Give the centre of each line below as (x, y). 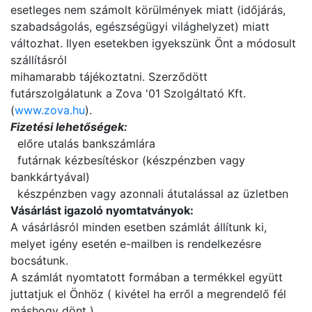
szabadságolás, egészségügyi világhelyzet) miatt (140, 26)
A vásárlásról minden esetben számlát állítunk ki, (139, 227)
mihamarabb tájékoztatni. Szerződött (109, 77)
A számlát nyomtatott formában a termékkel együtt (147, 277)
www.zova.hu (50, 110)
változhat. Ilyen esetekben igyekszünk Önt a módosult (153, 43)
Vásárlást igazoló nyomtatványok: (102, 210)
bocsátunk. (39, 260)
